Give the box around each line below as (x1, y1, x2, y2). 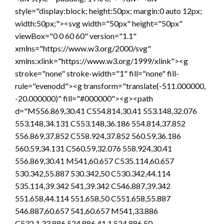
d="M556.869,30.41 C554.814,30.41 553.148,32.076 (15, 105, 197, 115)
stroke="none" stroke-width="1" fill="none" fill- (15, 68, 179, 78)
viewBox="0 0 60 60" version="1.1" (15, 30, 136, 40)
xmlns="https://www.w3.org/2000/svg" (15, 43, 151, 53)
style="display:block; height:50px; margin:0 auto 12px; (15, 5, 202, 15)
